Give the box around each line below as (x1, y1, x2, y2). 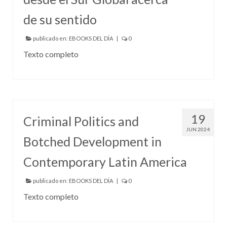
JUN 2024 (186, 126, 210, 132)
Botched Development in (23, 133, 162, 149)
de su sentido (23, 11, 97, 27)
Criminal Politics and (23, 113, 139, 129)
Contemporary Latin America (23, 154, 187, 169)
